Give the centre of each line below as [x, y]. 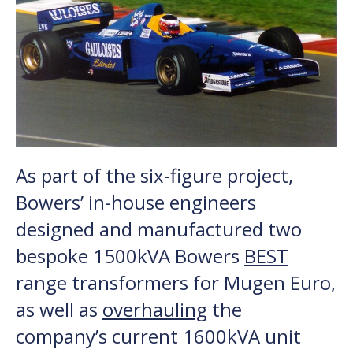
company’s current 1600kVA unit [158, 336]
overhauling [155, 310]
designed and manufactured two [159, 229]
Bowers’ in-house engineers [136, 203]
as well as [59, 310]
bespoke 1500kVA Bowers [130, 256]
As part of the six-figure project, [154, 176]
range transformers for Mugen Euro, [176, 283]
